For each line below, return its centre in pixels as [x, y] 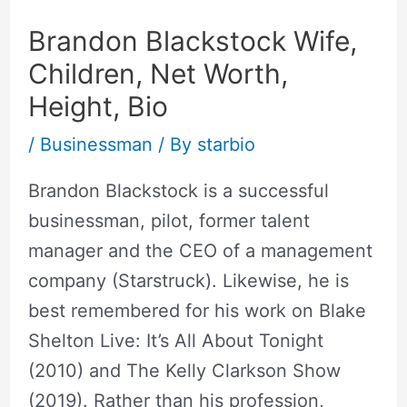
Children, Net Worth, [158, 74]
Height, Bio [98, 107]
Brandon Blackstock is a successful [178, 191]
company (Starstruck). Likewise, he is [188, 281]
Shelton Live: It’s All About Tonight [175, 341]
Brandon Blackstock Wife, [192, 41]
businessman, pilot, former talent [169, 221]
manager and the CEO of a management [200, 251]
